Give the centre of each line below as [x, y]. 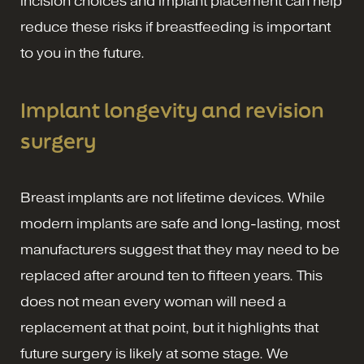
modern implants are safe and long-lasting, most [180, 224]
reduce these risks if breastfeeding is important [175, 28]
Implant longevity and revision [172, 110]
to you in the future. [82, 54]
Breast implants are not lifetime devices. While [173, 198]
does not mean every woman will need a [153, 302]
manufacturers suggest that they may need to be [180, 250]
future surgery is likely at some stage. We [154, 354]
